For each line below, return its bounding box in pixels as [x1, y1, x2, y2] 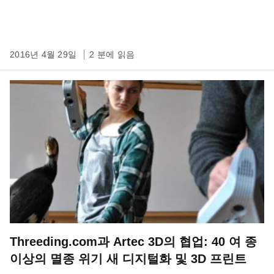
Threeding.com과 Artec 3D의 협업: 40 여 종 [10, 235, 212, 248]
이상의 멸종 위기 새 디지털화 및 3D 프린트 [10, 252, 246, 265]
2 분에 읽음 [89, 50, 135, 59]
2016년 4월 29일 [10, 50, 80, 59]
